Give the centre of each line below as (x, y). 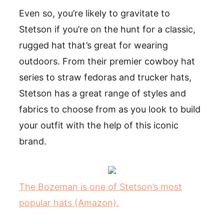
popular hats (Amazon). (69, 203)
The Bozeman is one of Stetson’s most (100, 187)
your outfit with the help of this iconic (99, 125)
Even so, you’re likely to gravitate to (94, 13)
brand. (33, 141)
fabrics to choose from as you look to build (110, 109)
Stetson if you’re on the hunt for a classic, (107, 29)
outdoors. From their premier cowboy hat (107, 61)
